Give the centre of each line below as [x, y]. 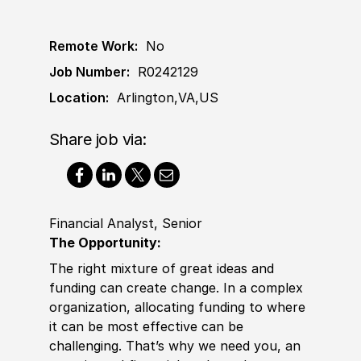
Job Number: [89, 71]
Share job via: [98, 139]
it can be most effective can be [146, 326]
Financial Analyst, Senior [125, 223]
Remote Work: [93, 46]
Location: [79, 97]
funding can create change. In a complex [176, 287]
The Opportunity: [105, 242]
